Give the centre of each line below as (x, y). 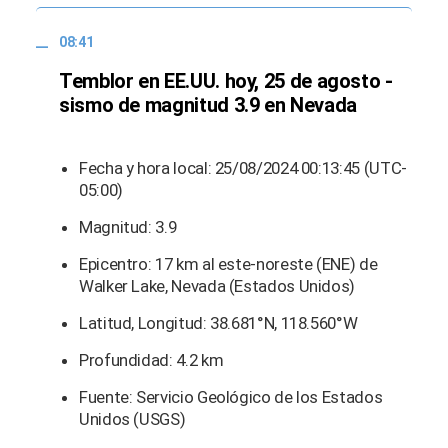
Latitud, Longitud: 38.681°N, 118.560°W (218, 322)
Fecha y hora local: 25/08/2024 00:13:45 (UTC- (243, 167)
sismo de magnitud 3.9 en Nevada (208, 104)
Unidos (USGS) (132, 418)
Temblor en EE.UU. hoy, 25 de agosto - (226, 80)
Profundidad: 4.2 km (151, 359)
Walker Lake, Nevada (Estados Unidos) (217, 285)
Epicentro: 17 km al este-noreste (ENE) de (228, 263)
